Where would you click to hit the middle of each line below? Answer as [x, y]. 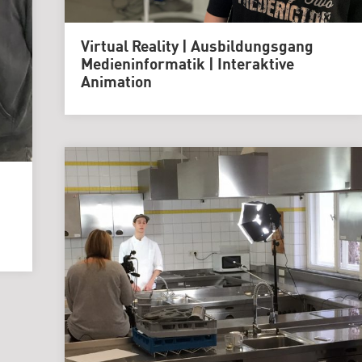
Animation [116, 84]
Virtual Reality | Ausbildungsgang [197, 48]
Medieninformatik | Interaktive [187, 66]
